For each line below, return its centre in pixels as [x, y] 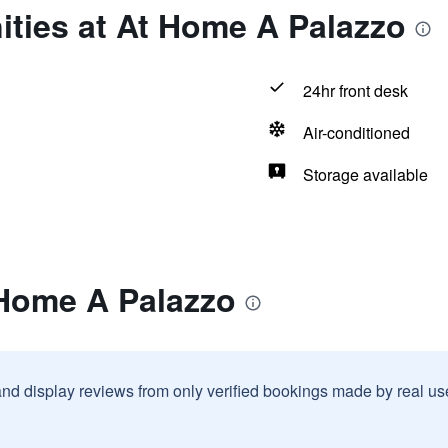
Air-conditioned [356, 132]
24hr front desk [355, 90]
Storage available [365, 174]
